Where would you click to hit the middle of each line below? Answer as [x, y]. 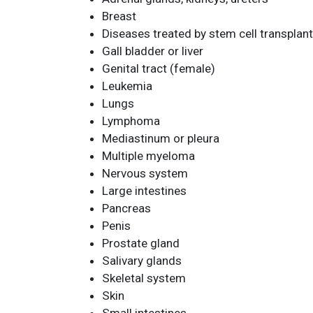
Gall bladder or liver [153, 51]
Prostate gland [141, 243]
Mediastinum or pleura [161, 138]
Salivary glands [142, 261]
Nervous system [145, 173]
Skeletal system [144, 278]
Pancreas [126, 208]
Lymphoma [131, 121]
